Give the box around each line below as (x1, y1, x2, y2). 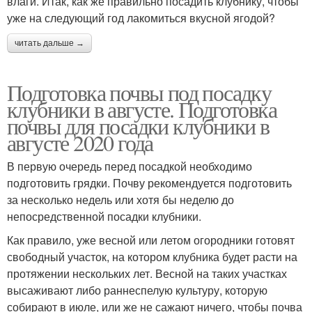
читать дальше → (15, 38, 84, 48)
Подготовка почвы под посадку (7, 77, 272, 107)
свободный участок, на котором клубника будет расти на (7, 248, 297, 265)
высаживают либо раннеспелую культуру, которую (7, 281, 267, 298)
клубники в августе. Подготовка (7, 93, 276, 124)
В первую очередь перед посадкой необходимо (7, 157, 252, 174)
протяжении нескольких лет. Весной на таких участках (7, 265, 287, 281)
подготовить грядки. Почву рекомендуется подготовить (7, 174, 292, 191)
